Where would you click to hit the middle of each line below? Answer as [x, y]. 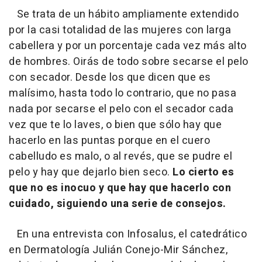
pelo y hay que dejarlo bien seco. [91, 173]
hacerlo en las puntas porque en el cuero [109, 141]
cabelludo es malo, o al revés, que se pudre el [120, 157]
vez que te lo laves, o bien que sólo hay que [115, 125]
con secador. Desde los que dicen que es [110, 78]
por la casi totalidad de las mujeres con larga [120, 30]
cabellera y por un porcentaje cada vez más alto [128, 46]
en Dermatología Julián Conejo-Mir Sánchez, [118, 250]
